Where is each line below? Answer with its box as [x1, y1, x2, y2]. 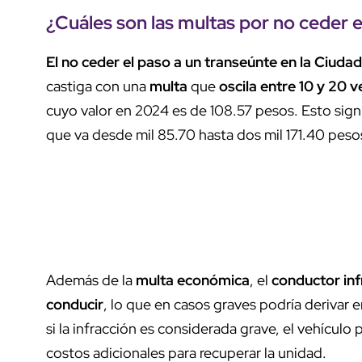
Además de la [46, 270, 133, 289]
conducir [46, 294, 103, 314]
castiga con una [46, 76, 149, 95]
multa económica [133, 270, 250, 289]
